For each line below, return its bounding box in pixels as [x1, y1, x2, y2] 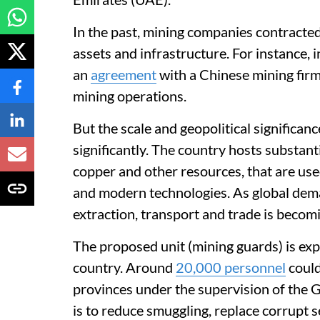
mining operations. [73, 87, 186, 104]
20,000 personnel [176, 259, 286, 276]
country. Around [73, 259, 176, 276]
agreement [91, 66, 156, 83]
